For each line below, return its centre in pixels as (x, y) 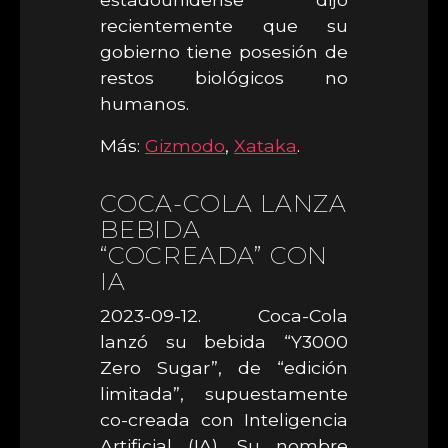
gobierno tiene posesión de (224, 51)
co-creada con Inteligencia (224, 419)
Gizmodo (185, 145)
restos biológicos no (224, 77)
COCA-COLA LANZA (224, 203)
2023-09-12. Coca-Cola (224, 315)
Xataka (265, 145)
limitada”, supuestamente (224, 393)
